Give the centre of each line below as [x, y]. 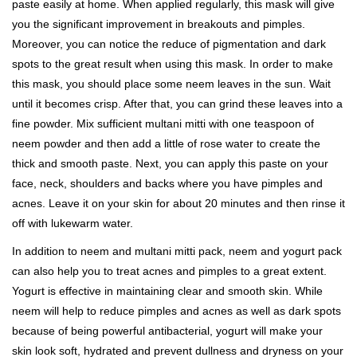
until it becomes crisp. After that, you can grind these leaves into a [177, 104]
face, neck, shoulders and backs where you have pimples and [167, 184]
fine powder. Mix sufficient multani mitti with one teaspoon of [163, 124]
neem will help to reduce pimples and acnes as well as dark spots [177, 311]
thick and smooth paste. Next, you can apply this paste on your [170, 164]
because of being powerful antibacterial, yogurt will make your [167, 331]
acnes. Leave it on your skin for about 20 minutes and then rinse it [178, 204]
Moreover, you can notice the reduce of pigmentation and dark [169, 44]
